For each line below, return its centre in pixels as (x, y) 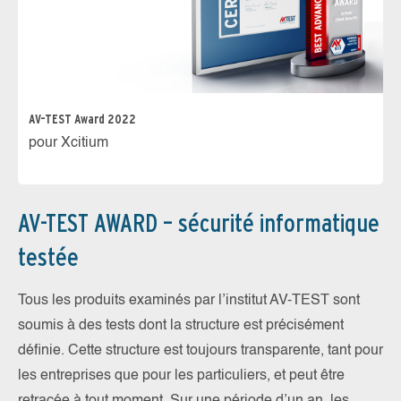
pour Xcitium (68, 144)
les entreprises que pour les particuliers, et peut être (181, 376)
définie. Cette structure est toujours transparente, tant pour (200, 351)
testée (48, 257)
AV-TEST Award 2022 (82, 119)
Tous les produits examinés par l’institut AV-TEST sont (189, 301)
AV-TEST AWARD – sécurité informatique (199, 223)
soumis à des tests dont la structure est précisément (181, 326)
